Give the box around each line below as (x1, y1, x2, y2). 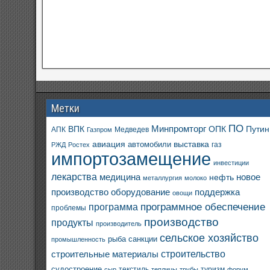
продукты (51, 217, 94, 228)
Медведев (115, 125, 149, 133)
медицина (99, 172, 141, 182)
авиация (92, 139, 126, 149)
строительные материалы (51, 249, 159, 259)
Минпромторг (151, 124, 207, 134)
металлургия (143, 174, 183, 181)
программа (89, 202, 139, 212)
